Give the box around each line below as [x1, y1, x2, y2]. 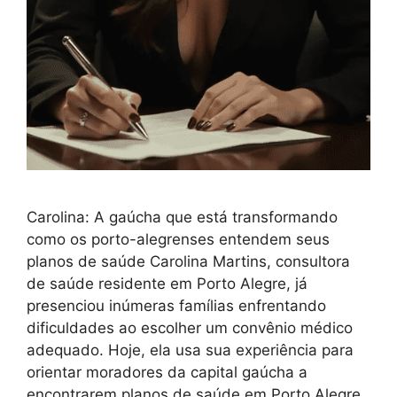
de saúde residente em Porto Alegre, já [27, 275, 307, 293]
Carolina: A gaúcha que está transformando [27, 208, 338, 227]
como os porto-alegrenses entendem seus [27, 230, 330, 249]
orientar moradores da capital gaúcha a [27, 363, 307, 382]
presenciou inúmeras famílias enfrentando [27, 297, 326, 315]
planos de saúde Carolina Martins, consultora [27, 253, 350, 271]
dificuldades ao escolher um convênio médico [27, 319, 353, 338]
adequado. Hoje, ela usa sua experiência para [27, 341, 354, 360]
